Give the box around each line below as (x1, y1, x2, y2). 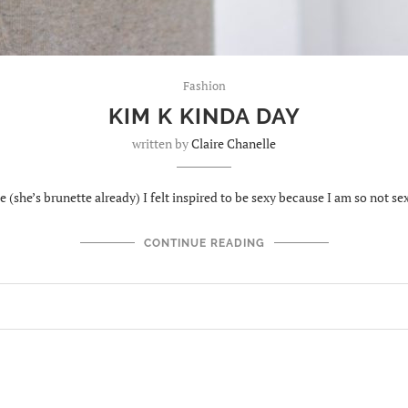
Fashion (182, 77, 226, 94)
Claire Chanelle (191, 135, 276, 152)
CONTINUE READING (143, 237, 265, 250)
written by (132, 135, 191, 152)
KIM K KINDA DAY (107, 103, 301, 129)
